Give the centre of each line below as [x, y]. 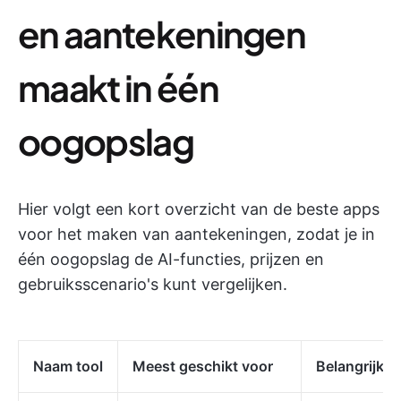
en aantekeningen [162, 34]
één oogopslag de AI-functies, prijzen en [171, 259]
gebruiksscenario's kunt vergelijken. [153, 284]
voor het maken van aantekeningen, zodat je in [196, 234]
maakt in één [118, 87]
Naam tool [68, 366]
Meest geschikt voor [203, 366]
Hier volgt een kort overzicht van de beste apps [199, 209]
